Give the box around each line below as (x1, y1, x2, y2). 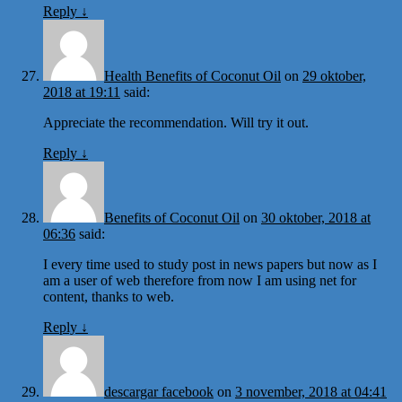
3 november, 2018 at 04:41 (235, 383, 387, 399)
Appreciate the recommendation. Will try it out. (43, 114, 309, 130)
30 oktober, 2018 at (261, 209, 371, 225)
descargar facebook (104, 383, 214, 399)
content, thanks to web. (43, 288, 174, 304)
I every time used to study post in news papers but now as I (43, 256, 377, 272)
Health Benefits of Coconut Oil (104, 67, 281, 83)
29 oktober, (302, 67, 366, 83)
